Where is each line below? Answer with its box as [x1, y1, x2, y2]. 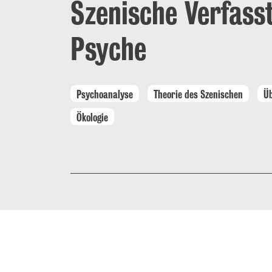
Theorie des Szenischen [154, 87, 243, 100]
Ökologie [76, 110, 108, 123]
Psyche [70, 30, 146, 66]
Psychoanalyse [76, 87, 133, 100]
